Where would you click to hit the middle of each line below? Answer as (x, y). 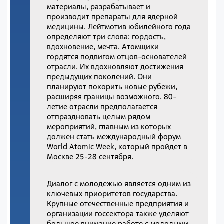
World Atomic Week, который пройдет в (117, 146)
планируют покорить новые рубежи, (112, 86)
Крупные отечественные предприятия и (118, 203)
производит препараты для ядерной (113, 16)
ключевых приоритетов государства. (112, 193)
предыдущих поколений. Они (100, 76)
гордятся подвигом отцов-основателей (117, 56)
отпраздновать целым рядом (99, 116)
